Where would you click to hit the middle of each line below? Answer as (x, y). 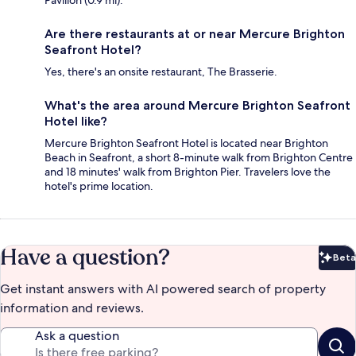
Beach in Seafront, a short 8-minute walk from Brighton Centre (199, 158)
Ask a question (77, 336)
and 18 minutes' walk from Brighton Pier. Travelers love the (188, 172)
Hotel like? (76, 122)
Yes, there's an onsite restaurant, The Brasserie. (161, 72)
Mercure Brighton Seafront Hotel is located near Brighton (186, 143)
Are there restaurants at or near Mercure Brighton (195, 34)
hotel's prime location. (99, 186)
